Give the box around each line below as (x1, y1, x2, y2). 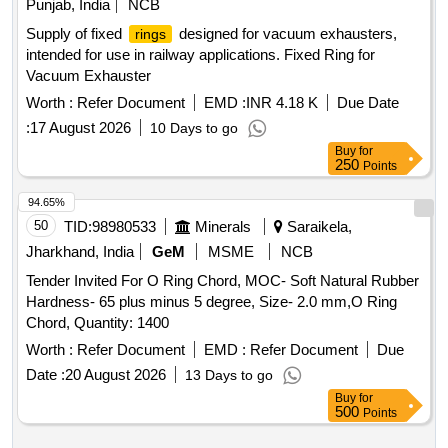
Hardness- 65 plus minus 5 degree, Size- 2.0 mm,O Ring (26, 293, 397, 311)
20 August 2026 (65, 366, 166, 384)
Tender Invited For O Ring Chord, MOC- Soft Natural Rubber (26, 272, 419, 290)
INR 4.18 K (246, 94, 318, 112)
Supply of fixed (26, 25, 126, 43)
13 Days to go (185, 367, 273, 384)
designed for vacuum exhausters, (175, 25, 397, 43)
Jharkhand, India (26, 243, 134, 261)
